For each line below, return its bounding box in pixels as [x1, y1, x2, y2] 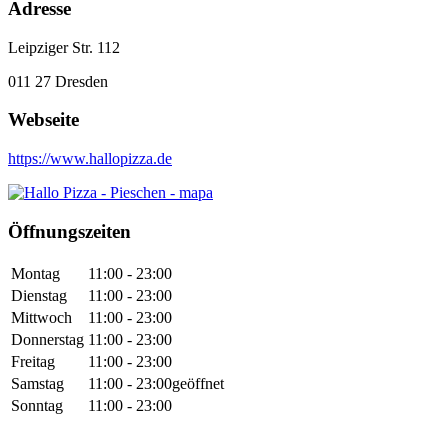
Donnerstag [11, 330, 84, 348]
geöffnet [172, 374, 224, 392]
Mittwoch [11, 308, 72, 326]
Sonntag [11, 396, 63, 414]
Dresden [55, 72, 108, 90]
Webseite [8, 109, 79, 131]
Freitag [11, 352, 55, 370]
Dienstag [11, 286, 67, 304]
